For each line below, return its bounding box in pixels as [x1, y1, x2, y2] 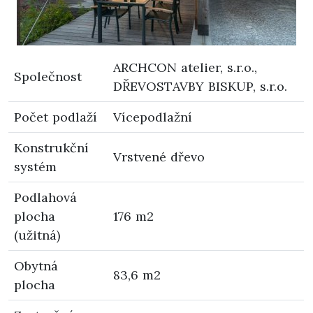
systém [14, 158, 57, 175]
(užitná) [14, 226, 60, 243]
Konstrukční [14, 139, 89, 156]
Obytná [14, 257, 58, 274]
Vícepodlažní [113, 108, 192, 125]
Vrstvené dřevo [113, 148, 205, 165]
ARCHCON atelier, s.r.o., [113, 59, 257, 75]
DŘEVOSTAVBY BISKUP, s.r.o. [113, 78, 287, 94]
